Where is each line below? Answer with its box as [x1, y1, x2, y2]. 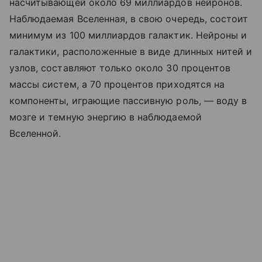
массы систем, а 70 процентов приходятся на [9, 78, 225, 90]
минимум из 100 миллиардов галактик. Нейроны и [9, 29, 247, 41]
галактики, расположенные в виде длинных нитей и [9, 46, 253, 57]
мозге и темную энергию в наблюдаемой [9, 111, 202, 123]
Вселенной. [9, 127, 61, 139]
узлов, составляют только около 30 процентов [9, 62, 231, 74]
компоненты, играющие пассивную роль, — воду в [9, 95, 247, 106]
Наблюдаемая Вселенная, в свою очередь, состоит [9, 13, 249, 25]
